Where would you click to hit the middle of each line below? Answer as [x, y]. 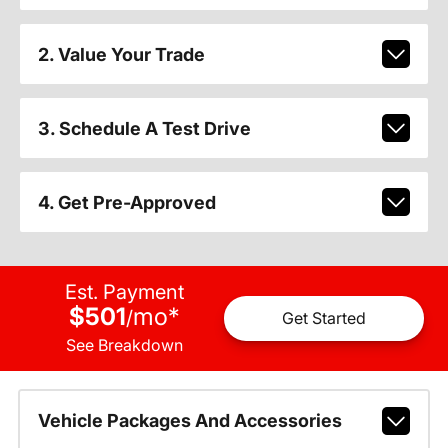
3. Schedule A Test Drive [144, 128]
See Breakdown [124, 344]
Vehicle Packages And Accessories [189, 420]
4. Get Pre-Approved [126, 202]
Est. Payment [124, 291]
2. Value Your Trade [121, 54]
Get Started [324, 318]
